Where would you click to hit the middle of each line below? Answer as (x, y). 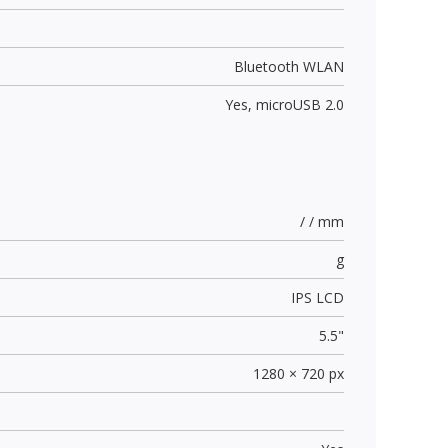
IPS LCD (317, 297)
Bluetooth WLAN (288, 66)
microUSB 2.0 (299, 104)
